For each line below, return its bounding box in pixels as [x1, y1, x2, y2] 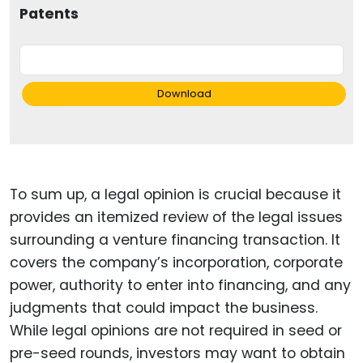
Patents [19, 3, 79, 23]
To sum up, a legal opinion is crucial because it [10, 184, 341, 204]
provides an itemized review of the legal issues [10, 207, 343, 227]
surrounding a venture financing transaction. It [10, 229, 340, 250]
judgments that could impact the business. [10, 297, 318, 318]
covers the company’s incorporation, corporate [10, 252, 343, 272]
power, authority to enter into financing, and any [10, 275, 351, 295]
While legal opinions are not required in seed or [10, 320, 342, 340]
